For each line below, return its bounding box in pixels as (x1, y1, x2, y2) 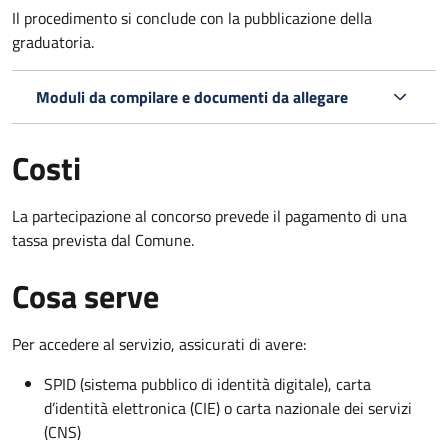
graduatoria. (12, 29, 94, 54)
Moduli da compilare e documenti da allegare (36, 84, 348, 109)
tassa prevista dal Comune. (12, 227, 194, 252)
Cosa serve (12, 271, 159, 320)
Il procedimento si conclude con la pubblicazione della (12, 5, 372, 30)
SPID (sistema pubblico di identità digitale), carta (44, 371, 371, 396)
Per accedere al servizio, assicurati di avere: (12, 331, 306, 356)
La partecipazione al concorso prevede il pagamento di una (12, 203, 407, 228)
